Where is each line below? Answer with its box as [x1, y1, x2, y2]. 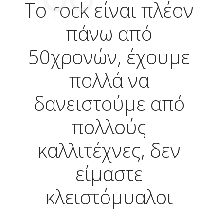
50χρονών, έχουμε [28, 43, 190, 70]
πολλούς [72, 113, 146, 140]
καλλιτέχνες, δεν [37, 136, 181, 163]
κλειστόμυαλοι [45, 183, 173, 210]
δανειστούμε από [33, 90, 185, 117]
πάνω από [66, 19, 152, 47]
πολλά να [69, 66, 149, 93]
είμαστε [75, 160, 143, 187]
